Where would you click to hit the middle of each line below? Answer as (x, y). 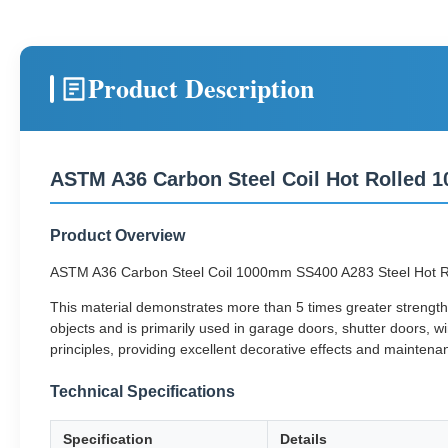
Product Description (201, 88)
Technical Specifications (142, 391)
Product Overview (117, 235)
